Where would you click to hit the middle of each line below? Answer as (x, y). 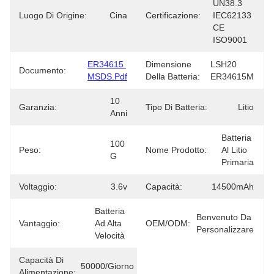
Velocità (110, 235)
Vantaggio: (39, 223)
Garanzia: (38, 107)
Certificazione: (173, 15)
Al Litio (234, 150)
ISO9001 (230, 40)
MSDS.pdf (107, 76)
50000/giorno (107, 266)
